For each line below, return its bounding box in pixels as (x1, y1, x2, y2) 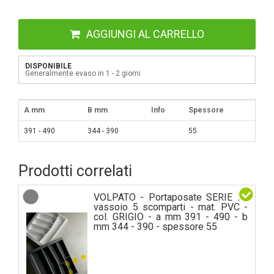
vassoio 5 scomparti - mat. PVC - (94, 201, 248, 213)
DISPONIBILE (25, 62, 72, 71)
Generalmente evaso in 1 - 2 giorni (25, 69, 141, 78)
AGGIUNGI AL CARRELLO (86, 28, 204, 41)
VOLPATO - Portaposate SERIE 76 (94, 191, 248, 204)
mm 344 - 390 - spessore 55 (94, 221, 217, 233)
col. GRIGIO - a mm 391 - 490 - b (94, 211, 248, 223)
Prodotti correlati (18, 162, 132, 180)
